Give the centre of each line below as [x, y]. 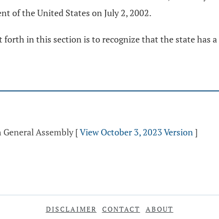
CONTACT [121, 209]
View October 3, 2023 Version [136, 132]
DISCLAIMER [71, 209]
